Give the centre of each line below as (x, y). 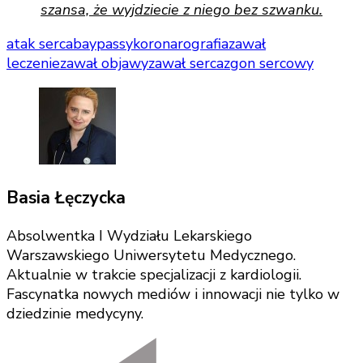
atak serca (40, 43)
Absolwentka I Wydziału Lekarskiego (129, 236)
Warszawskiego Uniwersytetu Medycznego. (151, 256)
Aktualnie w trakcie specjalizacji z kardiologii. (154, 275)
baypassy (103, 43)
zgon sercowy (269, 63)
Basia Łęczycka (66, 197)
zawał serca (186, 63)
